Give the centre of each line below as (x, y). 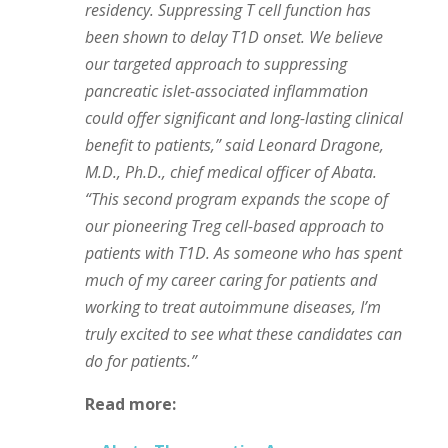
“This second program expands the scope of (236, 199)
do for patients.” (140, 361)
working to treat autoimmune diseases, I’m (232, 307)
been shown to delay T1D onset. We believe (233, 37)
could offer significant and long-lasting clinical (243, 118)
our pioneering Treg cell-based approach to (234, 226)
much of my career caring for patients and (230, 280)
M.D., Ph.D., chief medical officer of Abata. (230, 172)
